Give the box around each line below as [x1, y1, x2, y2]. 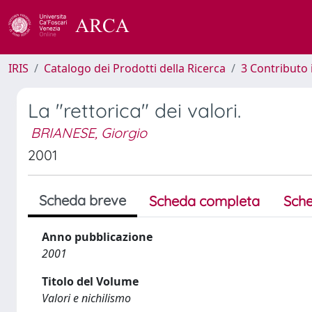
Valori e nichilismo [42, 290, 131, 306]
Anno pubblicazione [42, 229, 153, 244]
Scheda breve [39, 192, 126, 209]
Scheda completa [149, 192, 260, 210]
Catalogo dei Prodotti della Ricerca [44, 61, 226, 76]
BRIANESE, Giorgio [31, 124, 147, 141]
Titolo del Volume [42, 274, 139, 289]
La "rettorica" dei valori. [28, 98, 241, 123]
